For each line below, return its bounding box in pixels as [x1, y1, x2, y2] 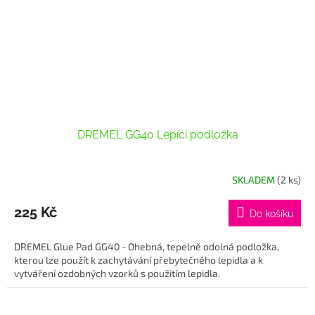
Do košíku [250, 208, 293, 220]
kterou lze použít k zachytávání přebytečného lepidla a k [14, 254, 263, 266]
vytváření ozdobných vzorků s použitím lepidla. [14, 267, 220, 280]
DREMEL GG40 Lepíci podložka [77, 128, 238, 142]
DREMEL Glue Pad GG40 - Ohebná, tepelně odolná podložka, [14, 240, 279, 253]
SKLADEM [232, 173, 277, 186]
